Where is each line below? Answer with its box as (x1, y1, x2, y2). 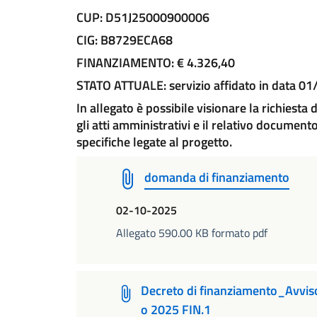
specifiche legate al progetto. (76, 132, 232, 151)
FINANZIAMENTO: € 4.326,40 (76, 53, 235, 72)
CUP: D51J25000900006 (76, 8, 209, 27)
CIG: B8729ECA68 (76, 30, 173, 50)
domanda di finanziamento (144, 168, 289, 187)
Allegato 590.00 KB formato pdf (116, 224, 267, 241)
